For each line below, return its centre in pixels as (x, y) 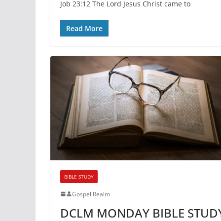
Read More (84, 29)
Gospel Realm (91, 194)
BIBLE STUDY (79, 176)
